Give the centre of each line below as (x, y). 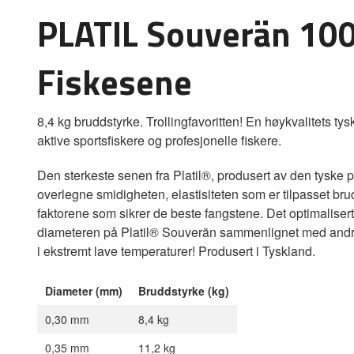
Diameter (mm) (84, 291)
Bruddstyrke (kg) (184, 291)
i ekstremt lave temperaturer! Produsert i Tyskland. (176, 251)
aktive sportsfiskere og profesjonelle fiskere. (159, 141)
